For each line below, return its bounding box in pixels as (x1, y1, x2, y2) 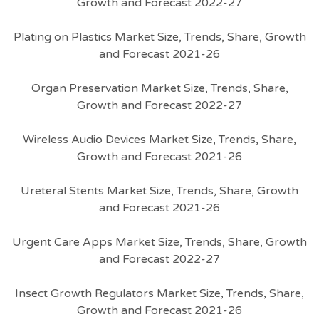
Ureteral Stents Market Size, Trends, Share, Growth (21, 184, 298, 198)
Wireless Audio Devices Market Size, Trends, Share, (23, 132, 296, 147)
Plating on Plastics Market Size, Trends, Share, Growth (13, 30, 306, 44)
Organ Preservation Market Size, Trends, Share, (31, 81, 288, 95)
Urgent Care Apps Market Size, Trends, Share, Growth (12, 235, 307, 249)
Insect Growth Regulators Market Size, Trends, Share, (15, 286, 304, 300)
